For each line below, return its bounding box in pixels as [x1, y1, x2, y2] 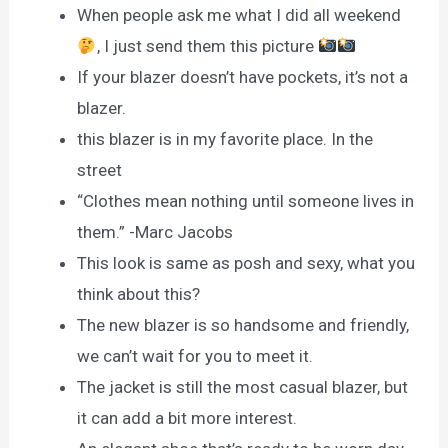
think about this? [77, 284, 201, 305]
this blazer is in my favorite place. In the [77, 129, 374, 150]
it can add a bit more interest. [77, 408, 298, 429]
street [77, 160, 123, 181]
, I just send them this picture [96, 36, 318, 57]
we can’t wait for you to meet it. [77, 346, 314, 367]
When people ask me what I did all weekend [77, 5, 402, 26]
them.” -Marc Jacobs [77, 222, 234, 243]
